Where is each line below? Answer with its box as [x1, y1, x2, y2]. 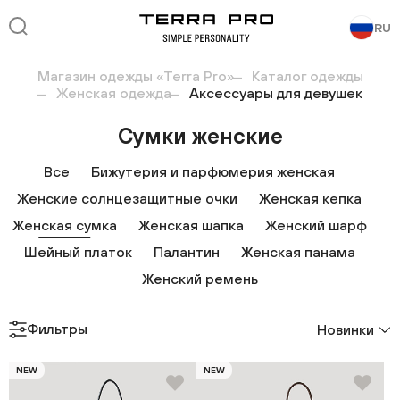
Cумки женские [117, 123, 283, 148]
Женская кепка [259, 190, 362, 206]
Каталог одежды [251, 68, 363, 84]
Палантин [153, 244, 220, 260]
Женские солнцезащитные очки [17, 190, 237, 206]
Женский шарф [264, 217, 367, 233]
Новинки [317, 321, 374, 337]
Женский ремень [142, 271, 258, 287]
